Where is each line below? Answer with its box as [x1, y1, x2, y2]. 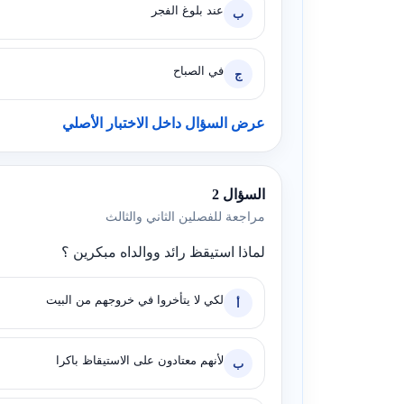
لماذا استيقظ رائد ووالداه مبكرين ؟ [61, 243, 265, 261]
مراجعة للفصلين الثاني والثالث [106, 210, 265, 224]
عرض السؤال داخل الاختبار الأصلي [62, 115, 265, 131]
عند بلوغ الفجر [151, 4, 224, 17]
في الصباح [173, 64, 224, 78]
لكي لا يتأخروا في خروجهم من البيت [46, 293, 224, 307]
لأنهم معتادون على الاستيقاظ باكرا [56, 353, 224, 367]
